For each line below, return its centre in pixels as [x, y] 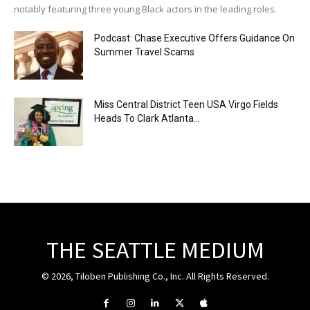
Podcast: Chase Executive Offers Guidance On [194, 38]
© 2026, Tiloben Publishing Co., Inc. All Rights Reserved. [155, 276]
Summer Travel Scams [144, 52]
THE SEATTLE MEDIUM [155, 249]
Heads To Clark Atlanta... [147, 118]
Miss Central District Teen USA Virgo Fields [186, 104]
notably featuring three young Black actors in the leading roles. [145, 9]
